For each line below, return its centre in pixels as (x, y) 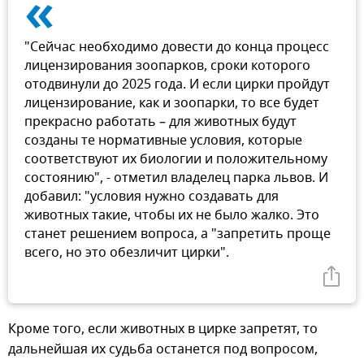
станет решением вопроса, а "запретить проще (178, 234)
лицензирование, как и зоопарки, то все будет (172, 103)
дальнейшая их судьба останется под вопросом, (163, 349)
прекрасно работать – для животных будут (160, 121)
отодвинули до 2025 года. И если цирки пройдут (177, 84)
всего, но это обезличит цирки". (127, 252)
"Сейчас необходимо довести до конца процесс (177, 47)
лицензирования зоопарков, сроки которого (167, 65)
